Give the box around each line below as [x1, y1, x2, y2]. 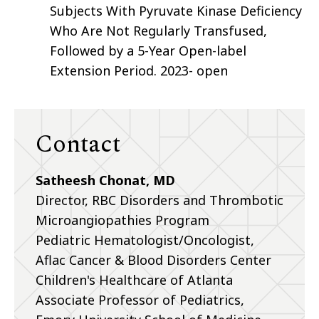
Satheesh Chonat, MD [36, 172, 175, 189]
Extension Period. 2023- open [50, 62, 228, 80]
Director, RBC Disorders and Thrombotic [36, 192, 283, 209]
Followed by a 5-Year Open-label [50, 42, 246, 60]
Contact [36, 126, 120, 164]
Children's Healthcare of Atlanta [36, 271, 233, 289]
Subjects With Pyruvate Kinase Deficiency [50, 2, 302, 20]
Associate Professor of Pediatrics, [36, 291, 244, 309]
